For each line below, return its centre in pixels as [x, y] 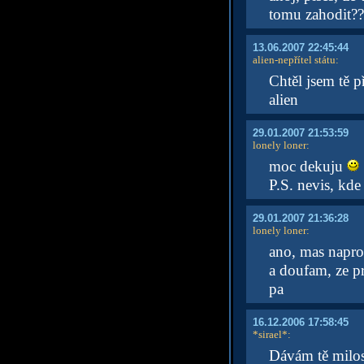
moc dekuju [308, 166]
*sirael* [270, 334]
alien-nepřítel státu [294, 60]
